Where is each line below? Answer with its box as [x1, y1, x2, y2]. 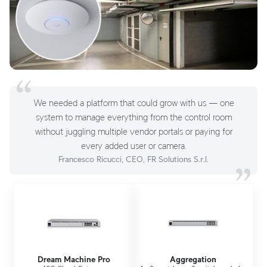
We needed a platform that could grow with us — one [33, 97, 234, 108]
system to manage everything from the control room [35, 111, 232, 122]
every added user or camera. [80, 140, 187, 151]
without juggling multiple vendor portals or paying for [35, 126, 232, 136]
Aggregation [170, 254, 216, 264]
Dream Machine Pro [38, 254, 110, 264]
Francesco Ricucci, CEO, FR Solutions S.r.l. [58, 154, 209, 164]
